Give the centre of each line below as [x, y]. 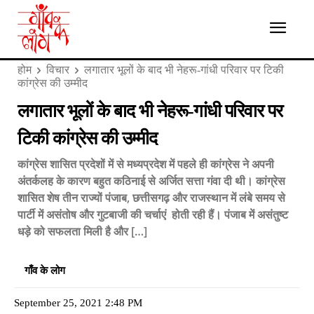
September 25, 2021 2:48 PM [78, 302]
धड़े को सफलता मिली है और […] [82, 231]
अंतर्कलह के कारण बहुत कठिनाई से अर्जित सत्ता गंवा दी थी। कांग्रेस [151, 180]
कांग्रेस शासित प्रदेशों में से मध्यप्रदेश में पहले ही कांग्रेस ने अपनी [146, 164]
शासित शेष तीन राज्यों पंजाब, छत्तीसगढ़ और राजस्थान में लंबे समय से [151, 197]
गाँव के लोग [45, 270]
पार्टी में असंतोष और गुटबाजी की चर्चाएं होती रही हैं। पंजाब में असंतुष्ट [153, 214]
